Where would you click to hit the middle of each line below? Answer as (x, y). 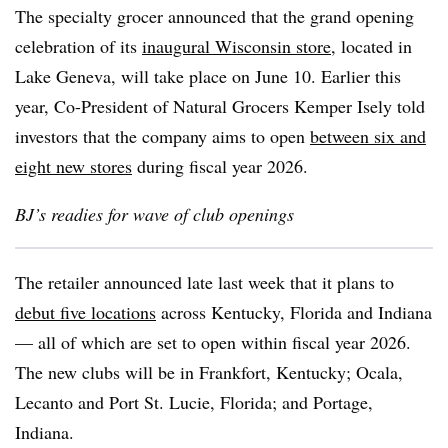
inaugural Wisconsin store (236, 46)
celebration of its (78, 46)
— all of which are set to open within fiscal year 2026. (213, 342)
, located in (371, 46)
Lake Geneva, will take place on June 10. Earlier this (208, 76)
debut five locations (85, 312)
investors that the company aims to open (162, 136)
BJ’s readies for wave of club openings (154, 214)
